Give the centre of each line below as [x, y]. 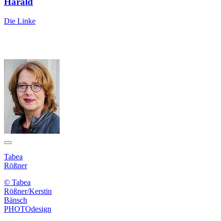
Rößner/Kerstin [28, 191]
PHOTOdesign [28, 209]
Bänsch [16, 200]
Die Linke [20, 21]
